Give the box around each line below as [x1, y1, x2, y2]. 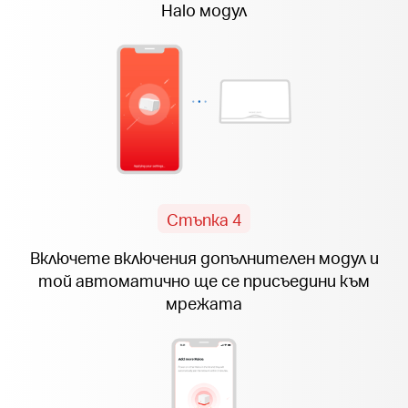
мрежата [166, 292, 242, 314]
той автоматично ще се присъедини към [38, 270, 370, 291]
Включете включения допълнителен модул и [29, 247, 379, 269]
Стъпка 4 [166, 208, 242, 229]
